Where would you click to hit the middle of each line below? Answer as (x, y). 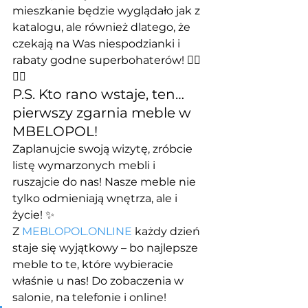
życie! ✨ (33, 215)
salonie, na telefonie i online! (91, 298)
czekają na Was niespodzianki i (98, 44)
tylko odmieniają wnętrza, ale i (96, 199)
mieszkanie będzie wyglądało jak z (108, 11)
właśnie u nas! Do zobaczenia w (99, 281)
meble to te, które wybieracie (94, 265)
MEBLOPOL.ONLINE (77, 232)
